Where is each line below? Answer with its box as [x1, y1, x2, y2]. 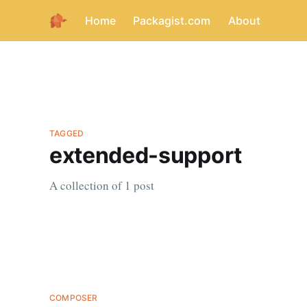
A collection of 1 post [49, 177, 154, 194]
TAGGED [49, 127, 84, 138]
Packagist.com [133, 13, 211, 27]
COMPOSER [49, 293, 98, 304]
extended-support [49, 142, 242, 169]
